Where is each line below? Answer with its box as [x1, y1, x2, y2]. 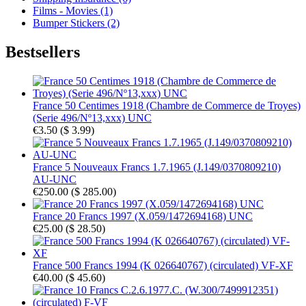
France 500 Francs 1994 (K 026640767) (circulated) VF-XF [33, 259, 293, 271]
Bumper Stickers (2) [33, 16, 120, 29]
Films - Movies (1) [33, 4, 113, 16]
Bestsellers [5, 42, 80, 61]
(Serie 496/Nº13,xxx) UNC [33, 111, 152, 124]
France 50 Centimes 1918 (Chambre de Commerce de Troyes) [33, 99, 301, 111]
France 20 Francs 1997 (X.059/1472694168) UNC [33, 210, 253, 222]
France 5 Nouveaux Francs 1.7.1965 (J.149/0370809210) [33, 161, 281, 173]
